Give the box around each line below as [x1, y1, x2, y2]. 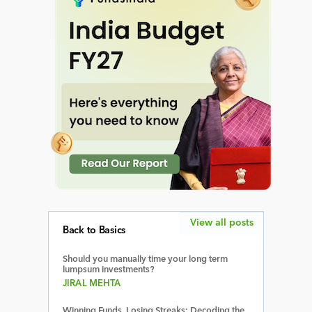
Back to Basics [63, 225, 125, 236]
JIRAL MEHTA [63, 279, 121, 288]
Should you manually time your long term [63, 254, 228, 264]
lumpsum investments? [63, 265, 155, 274]
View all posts [189, 217, 253, 228]
